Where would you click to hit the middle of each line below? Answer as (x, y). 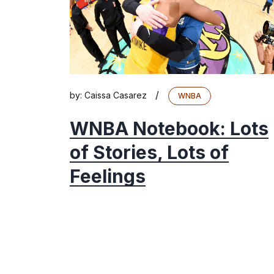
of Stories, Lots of (149, 153)
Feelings (108, 176)
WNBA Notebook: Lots (169, 129)
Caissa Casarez (116, 95)
